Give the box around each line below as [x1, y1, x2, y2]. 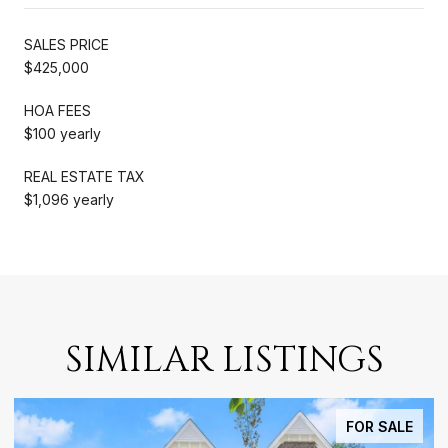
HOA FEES [24, 101, 91, 119]
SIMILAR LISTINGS [64, 335, 384, 384]
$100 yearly [24, 124, 101, 142]
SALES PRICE [24, 35, 109, 53]
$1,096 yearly [24, 190, 114, 208]
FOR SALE [346, 417, 413, 435]
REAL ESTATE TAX [24, 167, 145, 185]
